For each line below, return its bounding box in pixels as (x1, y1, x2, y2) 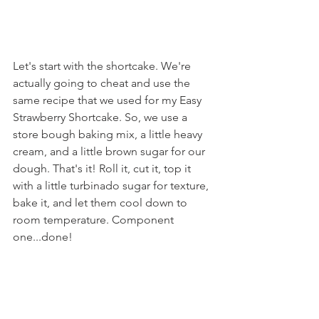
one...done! (13, 230, 73, 244)
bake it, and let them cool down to (13, 196, 190, 209)
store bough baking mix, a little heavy (13, 127, 205, 141)
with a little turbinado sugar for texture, (13, 179, 211, 192)
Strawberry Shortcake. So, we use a (13, 110, 190, 124)
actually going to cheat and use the (13, 76, 193, 90)
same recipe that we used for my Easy (13, 93, 204, 107)
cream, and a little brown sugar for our (13, 145, 208, 158)
